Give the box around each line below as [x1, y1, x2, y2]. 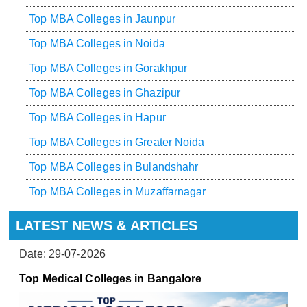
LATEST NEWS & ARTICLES [16, 217, 198, 233]
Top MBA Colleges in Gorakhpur [29, 62, 188, 74]
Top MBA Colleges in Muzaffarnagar [29, 185, 206, 197]
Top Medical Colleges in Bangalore [19, 272, 202, 284]
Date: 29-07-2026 [19, 247, 106, 260]
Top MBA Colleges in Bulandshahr [29, 160, 199, 173]
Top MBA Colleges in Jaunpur [29, 12, 175, 25]
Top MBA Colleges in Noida [29, 37, 165, 49]
